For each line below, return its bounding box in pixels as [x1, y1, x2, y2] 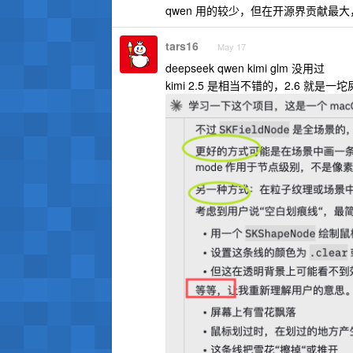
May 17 [217, 40, 246, 53]
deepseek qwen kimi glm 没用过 [165, 60, 325, 76]
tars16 [165, 38, 199, 54]
